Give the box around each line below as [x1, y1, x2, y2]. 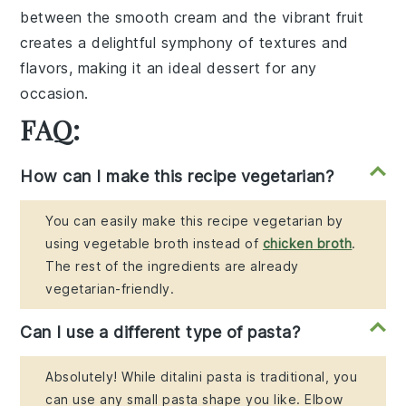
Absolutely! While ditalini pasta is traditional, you [45, 369, 358, 385]
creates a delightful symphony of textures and [20, 34, 349, 53]
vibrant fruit [281, 8, 364, 27]
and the [217, 8, 282, 27]
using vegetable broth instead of [45, 236, 263, 252]
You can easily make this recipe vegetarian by [45, 213, 343, 229]
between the [20, 8, 116, 27]
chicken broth [262, 236, 353, 252]
